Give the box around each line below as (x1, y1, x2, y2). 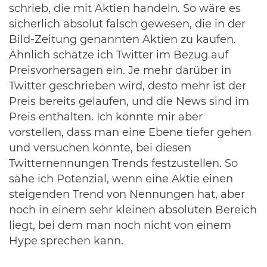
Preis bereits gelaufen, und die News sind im (9, 97, 249, 108)
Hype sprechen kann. (9, 236, 123, 247)
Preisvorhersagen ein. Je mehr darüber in (9, 66, 231, 77)
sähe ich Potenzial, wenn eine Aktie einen (9, 174, 233, 185)
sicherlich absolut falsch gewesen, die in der (9, 19, 246, 30)
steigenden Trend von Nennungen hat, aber (9, 190, 245, 201)
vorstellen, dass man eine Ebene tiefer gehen (9, 128, 252, 139)
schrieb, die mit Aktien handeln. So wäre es (9, 4, 241, 15)
